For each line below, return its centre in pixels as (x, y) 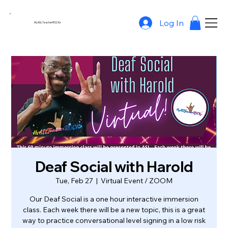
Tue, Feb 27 (74, 181)
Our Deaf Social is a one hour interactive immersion (114, 199)
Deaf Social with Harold (114, 167)
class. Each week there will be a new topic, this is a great (114, 210)
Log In (171, 23)
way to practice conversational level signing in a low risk (114, 220)
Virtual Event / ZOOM (137, 181)
